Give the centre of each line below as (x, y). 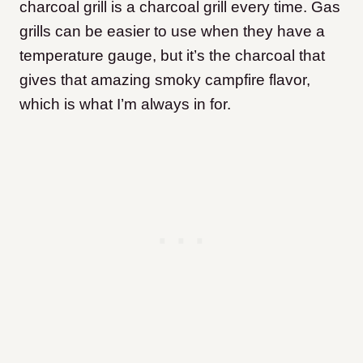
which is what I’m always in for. (125, 105)
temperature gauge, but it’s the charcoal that (172, 56)
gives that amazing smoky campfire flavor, (165, 80)
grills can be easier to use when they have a (172, 32)
